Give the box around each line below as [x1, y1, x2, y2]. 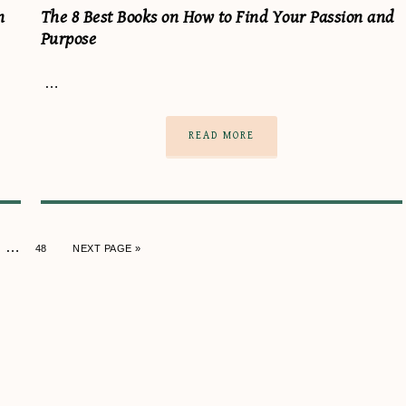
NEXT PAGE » [72, 242, 141, 254]
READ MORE [188, 129, 255, 141]
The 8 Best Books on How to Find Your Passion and [40, 6, 394, 28]
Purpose [40, 28, 96, 50]
